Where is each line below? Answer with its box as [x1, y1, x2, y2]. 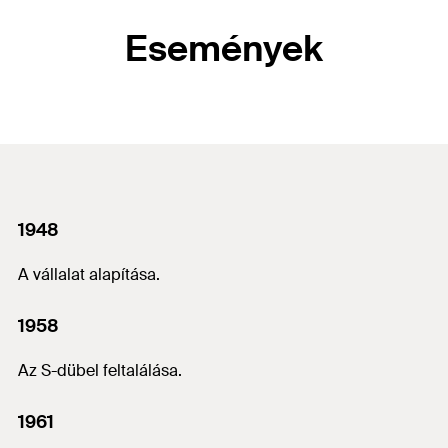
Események [124, 26, 323, 72]
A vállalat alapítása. [18, 264, 160, 285]
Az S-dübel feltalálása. [18, 360, 182, 381]
